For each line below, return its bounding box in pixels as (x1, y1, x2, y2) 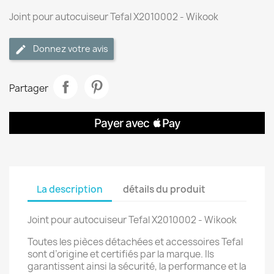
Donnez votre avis (33, 43, 108, 54)
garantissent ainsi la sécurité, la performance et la (28, 260, 246, 273)
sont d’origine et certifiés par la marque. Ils (28, 248, 214, 261)
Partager (9, 81, 48, 95)
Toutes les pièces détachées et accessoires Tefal (28, 235, 243, 248)
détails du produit (123, 182, 206, 196)
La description (37, 182, 103, 196)
